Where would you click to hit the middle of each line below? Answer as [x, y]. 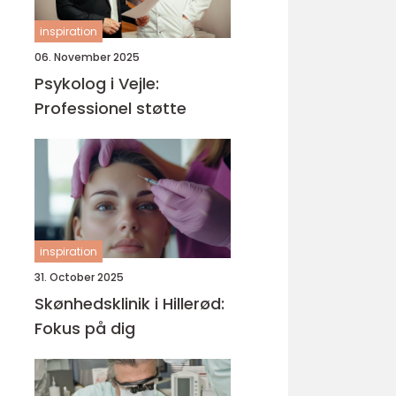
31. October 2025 [79, 277]
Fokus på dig [85, 328]
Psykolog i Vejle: [97, 84]
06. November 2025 [87, 57]
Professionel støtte [110, 108]
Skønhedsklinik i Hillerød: [129, 304]
